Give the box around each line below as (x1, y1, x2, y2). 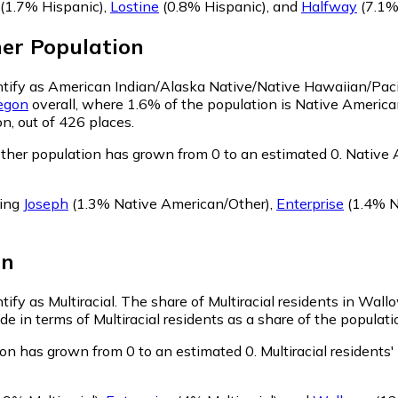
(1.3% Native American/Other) (68, 194, 270, 212)
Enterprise (276, 194, 344, 212)
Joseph (23, 194, 68, 212)
